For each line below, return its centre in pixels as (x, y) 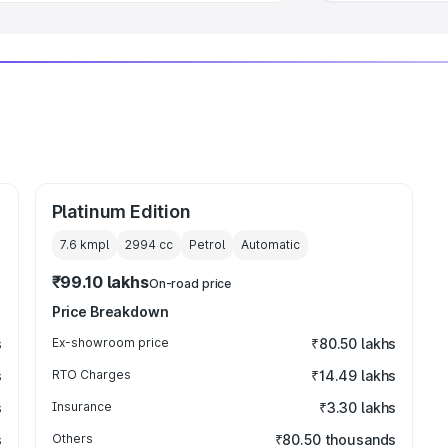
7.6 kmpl (84, 244)
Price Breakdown (110, 311)
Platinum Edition (121, 211)
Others (72, 438)
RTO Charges (91, 374)
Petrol (206, 244)
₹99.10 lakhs (100, 282)
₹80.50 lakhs (353, 343)
